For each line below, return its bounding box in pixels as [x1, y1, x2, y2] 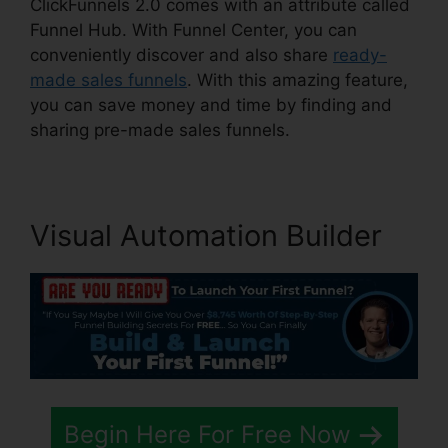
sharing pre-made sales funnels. [30, 120, 290, 141]
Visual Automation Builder [30, 218, 382, 254]
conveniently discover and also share [30, 45, 333, 66]
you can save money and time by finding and [30, 95, 392, 116]
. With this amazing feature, [187, 70, 408, 91]
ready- [333, 45, 387, 66]
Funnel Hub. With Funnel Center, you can [30, 20, 357, 41]
